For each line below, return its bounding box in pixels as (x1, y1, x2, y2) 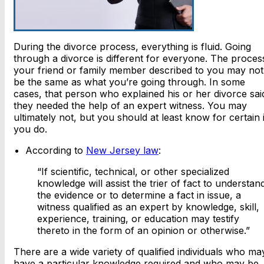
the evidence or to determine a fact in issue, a (37, 189, 241, 202)
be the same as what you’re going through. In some (14, 76, 245, 88)
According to (25, 144, 86, 157)
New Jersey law (86, 144, 159, 157)
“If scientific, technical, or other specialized (37, 166, 229, 178)
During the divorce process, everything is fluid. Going (14, 41, 251, 53)
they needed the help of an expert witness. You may (14, 100, 247, 112)
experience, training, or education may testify (37, 213, 239, 225)
